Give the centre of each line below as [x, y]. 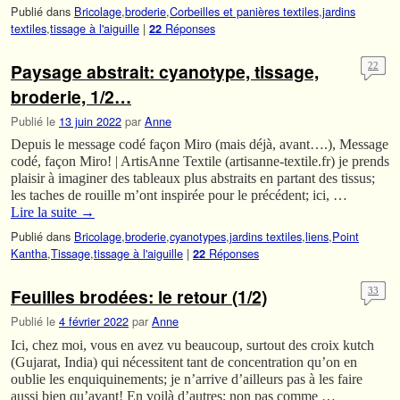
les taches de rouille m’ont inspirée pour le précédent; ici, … [179, 196]
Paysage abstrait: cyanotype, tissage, [165, 71]
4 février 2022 [94, 321]
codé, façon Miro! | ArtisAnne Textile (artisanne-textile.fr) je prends [200, 162]
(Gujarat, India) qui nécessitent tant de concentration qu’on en [184, 362]
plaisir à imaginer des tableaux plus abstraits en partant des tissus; [193, 179]
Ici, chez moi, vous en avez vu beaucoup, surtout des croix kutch [192, 345]
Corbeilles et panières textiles [244, 11]
